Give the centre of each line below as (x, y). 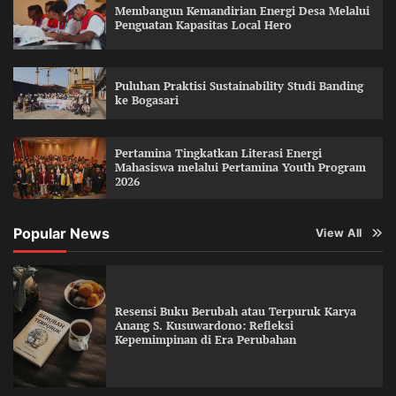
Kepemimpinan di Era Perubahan (205, 339)
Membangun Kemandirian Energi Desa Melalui (242, 11)
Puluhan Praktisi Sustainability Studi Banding (239, 86)
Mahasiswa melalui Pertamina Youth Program (240, 167)
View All (339, 232)
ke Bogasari (146, 100)
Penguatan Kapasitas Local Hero (203, 26)
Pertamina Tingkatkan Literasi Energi (218, 153)
